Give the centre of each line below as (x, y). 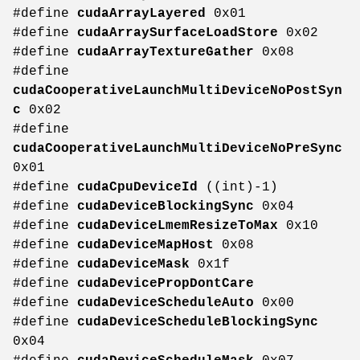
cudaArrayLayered (141, 14)
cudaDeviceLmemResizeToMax (178, 226)
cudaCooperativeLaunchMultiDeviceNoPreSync (178, 149)
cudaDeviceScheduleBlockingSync (198, 323)
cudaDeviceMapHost (145, 245)
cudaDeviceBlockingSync (166, 207)
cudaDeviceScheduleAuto (166, 303)
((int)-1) (238, 188)
